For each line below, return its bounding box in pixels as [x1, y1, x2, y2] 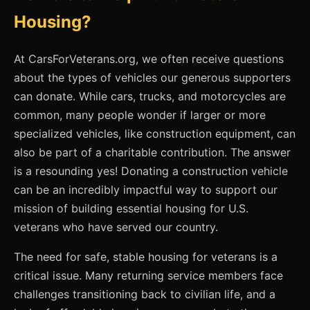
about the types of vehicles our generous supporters [14, 70, 291, 84]
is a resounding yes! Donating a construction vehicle [14, 163, 288, 178]
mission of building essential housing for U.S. [14, 201, 248, 215]
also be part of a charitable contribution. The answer [14, 145, 291, 159]
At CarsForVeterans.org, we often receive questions [14, 51, 284, 66]
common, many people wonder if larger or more [14, 107, 266, 122]
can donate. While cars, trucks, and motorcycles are [14, 89, 286, 103]
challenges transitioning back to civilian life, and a [14, 286, 275, 301]
